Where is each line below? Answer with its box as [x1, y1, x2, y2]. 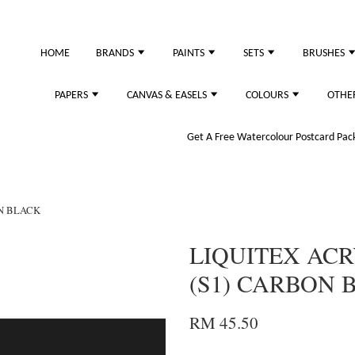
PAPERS [55, 90, 90, 101]
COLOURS [246, 90, 291, 101]
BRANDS [96, 48, 136, 59]
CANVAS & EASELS [127, 90, 209, 101]
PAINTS [173, 48, 207, 59]
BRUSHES [303, 48, 347, 59]
